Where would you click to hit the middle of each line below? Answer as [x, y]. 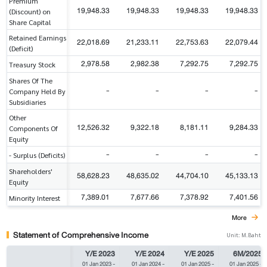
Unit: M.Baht [243, 235]
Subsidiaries [27, 102]
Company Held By [37, 91]
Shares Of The [31, 80]
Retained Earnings [38, 37]
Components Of [33, 128]
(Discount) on [30, 11]
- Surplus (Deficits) [37, 155]
